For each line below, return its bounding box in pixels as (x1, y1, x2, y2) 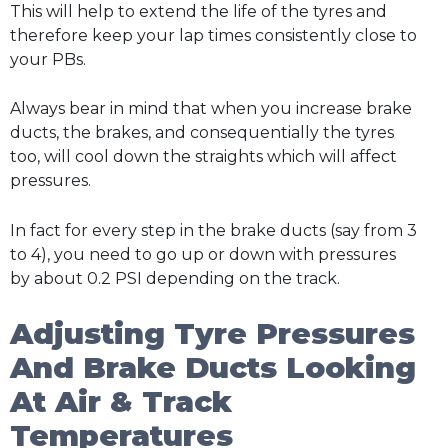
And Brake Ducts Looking (10, 349, 416, 385)
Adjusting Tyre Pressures (10, 315, 415, 351)
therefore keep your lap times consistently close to (10, 25, 417, 45)
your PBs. (10, 49, 86, 69)
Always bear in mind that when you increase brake (10, 99, 412, 119)
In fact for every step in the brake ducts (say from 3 (10, 220, 417, 240)
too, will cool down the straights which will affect (10, 147, 397, 167)
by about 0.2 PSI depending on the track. (10, 268, 340, 288)
